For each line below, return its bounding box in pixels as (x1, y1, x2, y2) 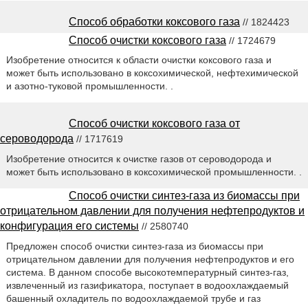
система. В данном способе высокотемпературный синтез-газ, (5, 267, 289, 278)
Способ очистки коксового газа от (69, 118, 240, 130)
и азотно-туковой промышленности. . (5, 80, 173, 92)
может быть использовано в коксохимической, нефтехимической (5, 67, 298, 79)
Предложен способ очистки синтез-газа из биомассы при (5, 241, 263, 252)
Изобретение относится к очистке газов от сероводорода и (5, 153, 272, 165)
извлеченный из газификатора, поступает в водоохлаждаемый (5, 280, 289, 291)
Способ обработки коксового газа (69, 15, 240, 27)
